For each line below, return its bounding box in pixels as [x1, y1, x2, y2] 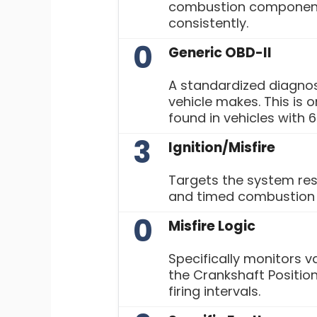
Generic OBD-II [168, 43, 272, 63]
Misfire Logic [168, 217, 255, 236]
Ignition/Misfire [168, 138, 275, 158]
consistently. [168, 14, 248, 33]
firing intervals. [168, 282, 260, 301]
